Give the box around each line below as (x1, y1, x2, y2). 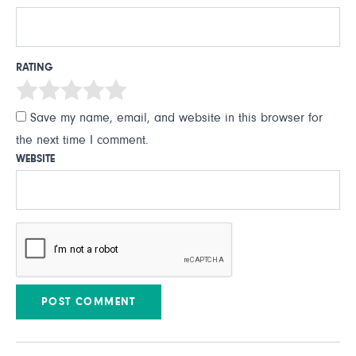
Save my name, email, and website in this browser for (30, 111, 323, 124)
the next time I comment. (16, 133, 149, 146)
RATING (16, 62, 53, 73)
